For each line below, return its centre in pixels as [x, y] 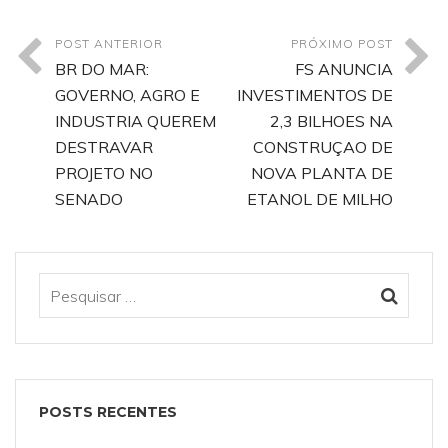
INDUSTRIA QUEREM [135, 121]
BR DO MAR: [102, 69]
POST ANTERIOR [109, 43]
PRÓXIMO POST [342, 43]
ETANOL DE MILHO [320, 199]
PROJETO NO [104, 173]
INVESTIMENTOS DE [315, 95]
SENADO [89, 199]
